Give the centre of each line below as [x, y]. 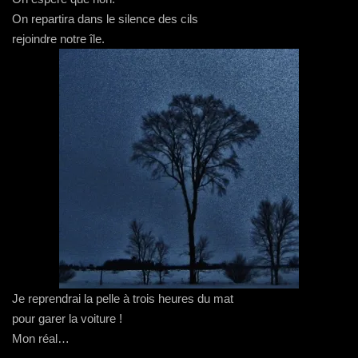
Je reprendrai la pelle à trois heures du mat [123, 298]
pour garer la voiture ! [67, 318]
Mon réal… [41, 338]
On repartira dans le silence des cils [105, 19]
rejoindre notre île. [58, 39]
